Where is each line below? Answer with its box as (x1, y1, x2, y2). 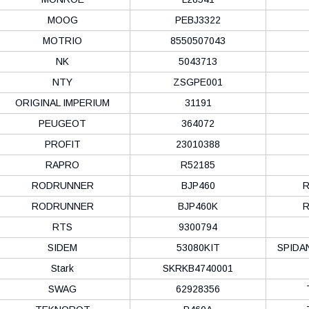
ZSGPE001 (173, 76, 223, 88)
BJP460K (178, 200, 218, 212)
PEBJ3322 (175, 14, 221, 26)
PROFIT (44, 138, 81, 150)
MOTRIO (43, 34, 82, 46)
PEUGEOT (39, 117, 86, 129)
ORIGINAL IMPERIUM (15, 97, 110, 108)
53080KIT (176, 241, 220, 253)
